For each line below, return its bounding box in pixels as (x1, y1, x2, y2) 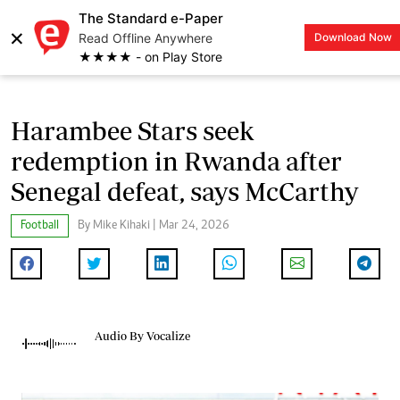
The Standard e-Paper (79, 10, 223, 27)
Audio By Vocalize (95, 329, 190, 343)
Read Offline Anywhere (79, 30, 212, 46)
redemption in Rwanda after (11, 146, 342, 176)
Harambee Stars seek (11, 115, 254, 146)
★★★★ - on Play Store (79, 49, 222, 64)
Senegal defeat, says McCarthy (11, 176, 358, 206)
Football (21, 219, 59, 232)
